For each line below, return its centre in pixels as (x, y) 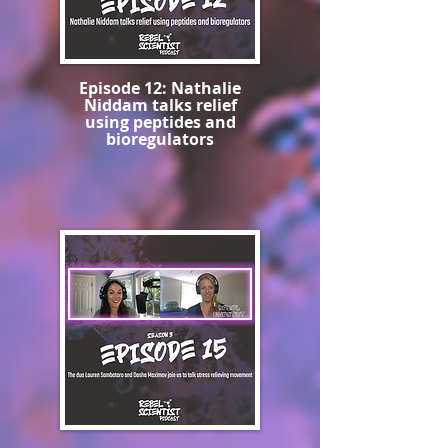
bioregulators (160, 139)
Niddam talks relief (160, 105)
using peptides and (160, 122)
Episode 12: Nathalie (160, 88)
